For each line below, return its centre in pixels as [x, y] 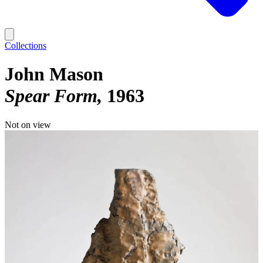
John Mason [54, 74]
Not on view [28, 124]
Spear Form [51, 96]
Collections [26, 45]
